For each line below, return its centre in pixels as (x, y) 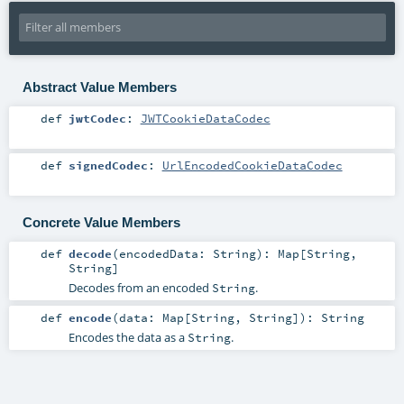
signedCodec (108, 165)
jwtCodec (97, 119)
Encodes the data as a (128, 337)
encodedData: (165, 254)
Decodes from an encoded (140, 288)
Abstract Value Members (99, 87)
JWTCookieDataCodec (205, 119)
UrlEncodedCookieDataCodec (252, 165)
